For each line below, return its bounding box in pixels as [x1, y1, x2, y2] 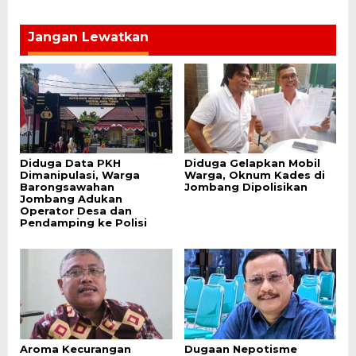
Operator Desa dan [20, 204, 132, 218]
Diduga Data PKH [20, 157, 121, 170]
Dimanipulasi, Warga [20, 168, 140, 182]
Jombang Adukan [20, 192, 122, 206]
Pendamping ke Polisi [20, 216, 147, 230]
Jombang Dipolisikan [184, 180, 308, 194]
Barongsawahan [20, 180, 114, 194]
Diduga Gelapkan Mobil [184, 157, 320, 170]
